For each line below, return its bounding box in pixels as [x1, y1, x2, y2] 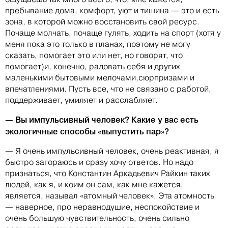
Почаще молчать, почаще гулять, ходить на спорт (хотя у [5, 28, 221, 38]
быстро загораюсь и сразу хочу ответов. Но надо [5, 157, 193, 167]
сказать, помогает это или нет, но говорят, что [5, 50, 183, 61]
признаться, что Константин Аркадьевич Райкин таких [5, 168, 210, 179]
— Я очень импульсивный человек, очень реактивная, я [5, 146, 219, 156]
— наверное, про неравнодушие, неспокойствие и [5, 202, 199, 212]
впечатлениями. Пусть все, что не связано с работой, [5, 84, 211, 94]
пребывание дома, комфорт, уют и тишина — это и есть [5, 6, 219, 16]
